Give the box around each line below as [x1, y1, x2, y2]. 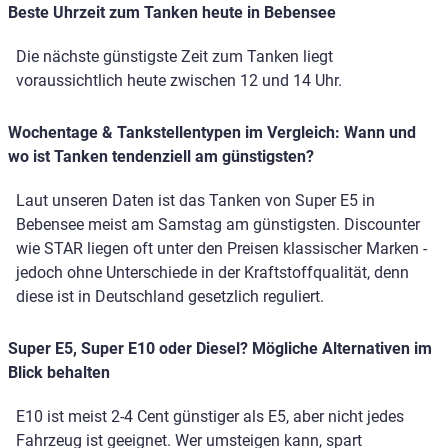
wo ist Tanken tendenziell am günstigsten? [8, 147, 314, 167]
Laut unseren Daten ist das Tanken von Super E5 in [16, 191, 375, 211]
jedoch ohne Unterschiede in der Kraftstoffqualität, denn [16, 263, 409, 283]
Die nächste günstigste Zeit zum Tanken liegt [16, 47, 333, 67]
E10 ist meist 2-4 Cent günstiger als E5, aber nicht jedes [16, 407, 404, 427]
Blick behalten [8, 363, 110, 383]
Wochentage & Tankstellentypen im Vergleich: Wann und [8, 123, 416, 143]
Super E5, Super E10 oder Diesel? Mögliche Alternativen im [8, 339, 432, 359]
